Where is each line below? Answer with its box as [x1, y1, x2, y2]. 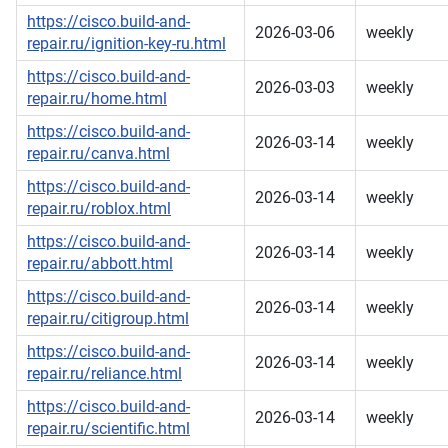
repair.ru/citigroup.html [27, 309, 189, 329]
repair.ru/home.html [27, 89, 167, 109]
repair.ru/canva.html [27, 144, 170, 164]
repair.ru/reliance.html [27, 364, 182, 384]
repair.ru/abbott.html [27, 254, 173, 274]
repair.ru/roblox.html [27, 199, 171, 219]
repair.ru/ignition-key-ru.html [27, 34, 226, 54]
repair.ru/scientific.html [27, 419, 190, 439]
